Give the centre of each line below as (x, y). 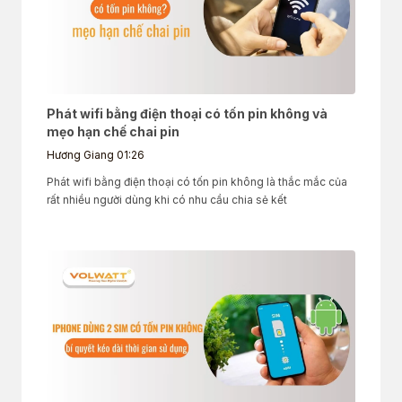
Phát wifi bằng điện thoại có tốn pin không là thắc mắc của (197, 182)
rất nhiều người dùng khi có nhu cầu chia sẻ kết (167, 200)
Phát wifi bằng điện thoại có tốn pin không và (187, 114)
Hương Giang (82, 155)
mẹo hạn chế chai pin (113, 132)
